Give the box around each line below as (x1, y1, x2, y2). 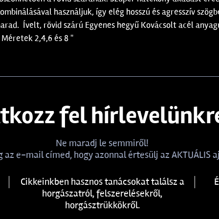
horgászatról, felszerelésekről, (42, 187, 162, 199)
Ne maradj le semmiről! (56, 137, 149, 149)
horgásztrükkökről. (65, 199, 140, 211)
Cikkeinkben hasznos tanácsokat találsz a (20, 175, 184, 188)
